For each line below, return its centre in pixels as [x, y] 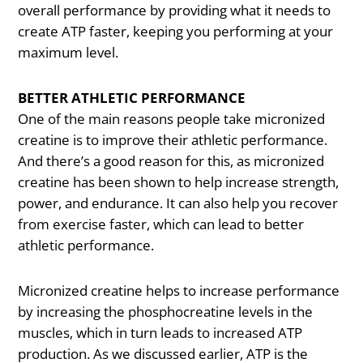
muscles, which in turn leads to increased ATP [160, 332]
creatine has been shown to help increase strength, [179, 182]
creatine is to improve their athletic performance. [173, 140]
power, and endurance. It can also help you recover [178, 203]
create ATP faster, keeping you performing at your [176, 32]
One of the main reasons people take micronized [172, 119]
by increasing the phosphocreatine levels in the [166, 311]
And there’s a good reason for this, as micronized [171, 161]
